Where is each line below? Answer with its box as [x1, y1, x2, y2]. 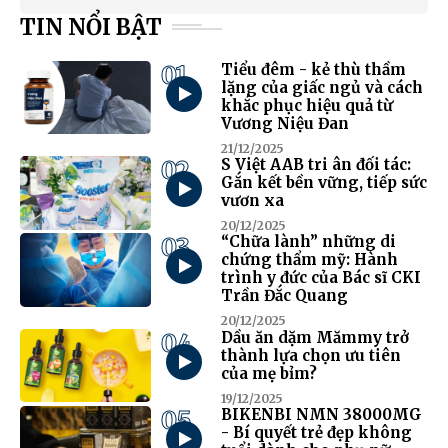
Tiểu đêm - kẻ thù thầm [220, 59, 406, 79]
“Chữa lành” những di [220, 232, 396, 252]
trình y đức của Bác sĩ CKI [220, 268, 421, 288]
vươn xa [220, 191, 284, 211]
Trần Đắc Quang [220, 286, 348, 306]
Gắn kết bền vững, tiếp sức [220, 173, 427, 193]
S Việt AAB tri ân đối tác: [220, 155, 411, 175]
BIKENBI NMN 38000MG [220, 404, 422, 424]
